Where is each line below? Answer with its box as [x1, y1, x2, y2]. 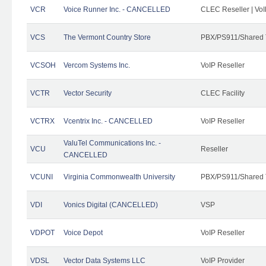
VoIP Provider [201, 256, 245, 265]
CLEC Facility [201, 88, 245, 97]
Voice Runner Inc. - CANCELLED [64, 5, 170, 14]
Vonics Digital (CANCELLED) [64, 200, 158, 209]
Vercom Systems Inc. [64, 61, 130, 69]
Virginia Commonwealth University [64, 172, 175, 181]
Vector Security [64, 88, 112, 97]
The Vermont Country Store [64, 33, 151, 42]
